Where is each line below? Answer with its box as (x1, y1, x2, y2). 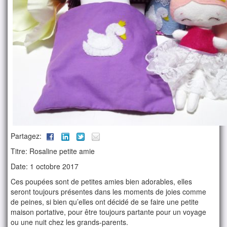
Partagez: (11, 131, 44, 141)
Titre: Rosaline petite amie (11, 146, 95, 157)
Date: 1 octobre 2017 (11, 161, 79, 172)
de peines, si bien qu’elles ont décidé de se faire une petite (11, 197, 199, 207)
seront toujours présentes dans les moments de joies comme (11, 186, 207, 197)
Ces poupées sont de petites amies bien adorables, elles (11, 176, 193, 187)
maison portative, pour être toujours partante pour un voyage (11, 207, 207, 217)
